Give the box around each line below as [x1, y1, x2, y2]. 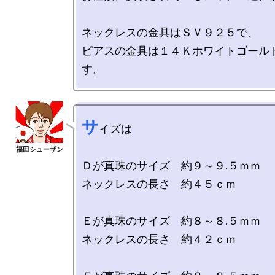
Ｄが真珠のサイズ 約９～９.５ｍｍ [82, 159, 272, 172]
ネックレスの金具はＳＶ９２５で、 [82, 26, 258, 39]
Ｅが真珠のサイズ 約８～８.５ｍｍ [82, 214, 261, 227]
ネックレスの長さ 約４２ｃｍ [82, 233, 236, 246]
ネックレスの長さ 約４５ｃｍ [82, 177, 236, 190]
